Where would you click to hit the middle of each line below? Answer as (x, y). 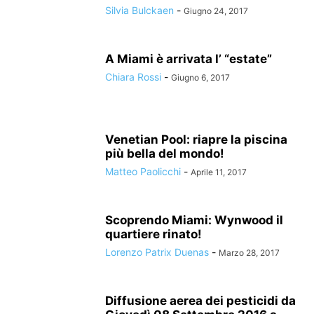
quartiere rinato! (153, 234)
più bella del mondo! (165, 153)
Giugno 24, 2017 (216, 11)
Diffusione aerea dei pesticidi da (200, 301)
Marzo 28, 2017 (249, 253)
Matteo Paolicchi (143, 171)
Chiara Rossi (133, 77)
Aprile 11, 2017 (219, 172)
